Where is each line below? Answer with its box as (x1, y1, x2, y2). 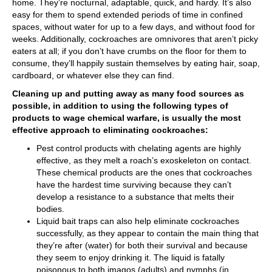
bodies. (36, 204, 69, 214)
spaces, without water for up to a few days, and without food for (12, 22, 255, 32)
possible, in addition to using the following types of (12, 101, 228, 110)
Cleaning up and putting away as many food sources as (12, 89, 244, 98)
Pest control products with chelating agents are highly (36, 143, 241, 153)
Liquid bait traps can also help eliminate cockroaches (36, 216, 239, 226)
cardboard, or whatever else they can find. (12, 70, 177, 80)
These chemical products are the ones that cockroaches (36, 168, 252, 177)
